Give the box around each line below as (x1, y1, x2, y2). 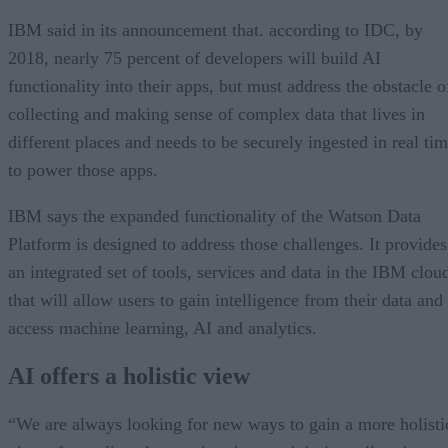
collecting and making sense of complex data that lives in (8, 103, 425, 124)
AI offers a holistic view (8, 362, 250, 389)
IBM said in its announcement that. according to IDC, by (8, 19, 423, 40)
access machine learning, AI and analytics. (8, 317, 317, 338)
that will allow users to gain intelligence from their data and (8, 289, 443, 310)
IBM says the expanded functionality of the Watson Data (8, 205, 421, 226)
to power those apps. (8, 159, 158, 180)
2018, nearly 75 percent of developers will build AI (8, 47, 381, 68)
